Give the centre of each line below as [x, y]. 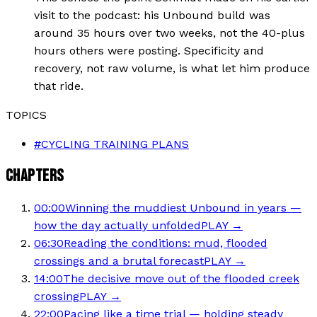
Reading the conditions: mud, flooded [166, 243]
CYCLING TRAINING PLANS [115, 144]
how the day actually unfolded [117, 225]
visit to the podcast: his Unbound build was [152, 15]
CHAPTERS [35, 175]
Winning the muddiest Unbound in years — [183, 207]
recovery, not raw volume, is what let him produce [172, 68]
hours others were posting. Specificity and [149, 50]
